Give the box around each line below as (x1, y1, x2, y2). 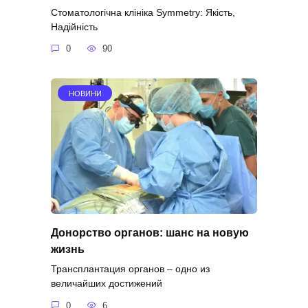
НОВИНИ (68, 89, 102, 98)
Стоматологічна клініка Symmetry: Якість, (51, 6, 235, 18)
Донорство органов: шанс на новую (51, 226, 249, 239)
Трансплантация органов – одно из (51, 263, 210, 275)
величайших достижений (51, 278, 162, 289)
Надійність (51, 21, 98, 32)
